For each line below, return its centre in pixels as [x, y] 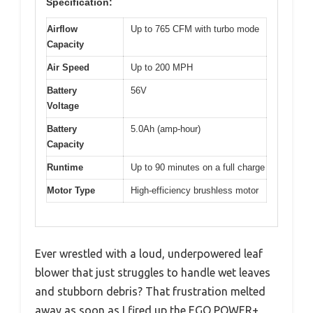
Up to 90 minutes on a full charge [198, 167]
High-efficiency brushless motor [195, 190]
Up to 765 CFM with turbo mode [195, 29]
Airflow [62, 29]
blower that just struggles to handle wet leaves [153, 273]
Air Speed [68, 67]
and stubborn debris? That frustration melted [150, 292]
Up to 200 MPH [162, 67]
